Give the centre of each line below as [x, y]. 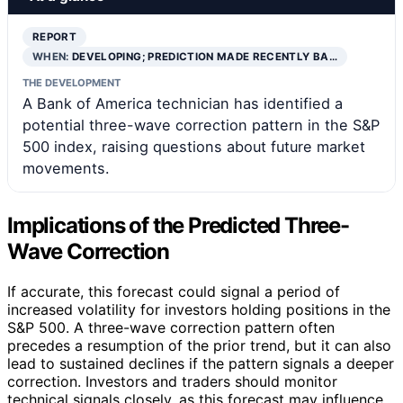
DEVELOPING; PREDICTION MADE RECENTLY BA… [205, 56]
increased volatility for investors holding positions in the [199, 309]
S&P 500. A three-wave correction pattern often [171, 327]
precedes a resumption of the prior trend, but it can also [199, 345]
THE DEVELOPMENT [72, 82]
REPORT [55, 36]
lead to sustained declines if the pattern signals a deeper [201, 363]
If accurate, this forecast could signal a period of [174, 291]
